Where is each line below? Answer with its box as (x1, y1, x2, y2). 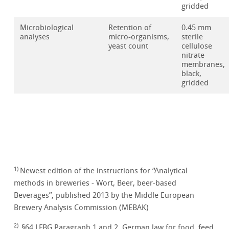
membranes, (181, 60, 225, 70)
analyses (20, 32, 50, 42)
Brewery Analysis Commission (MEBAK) (14, 203, 149, 213)
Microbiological (20, 23, 74, 33)
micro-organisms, (108, 32, 170, 42)
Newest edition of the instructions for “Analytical (20, 166, 188, 176)
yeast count (108, 41, 149, 51)
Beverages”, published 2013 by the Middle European (14, 191, 195, 200)
